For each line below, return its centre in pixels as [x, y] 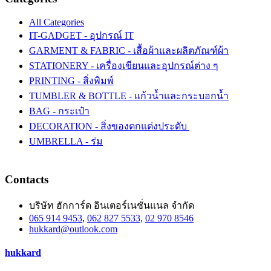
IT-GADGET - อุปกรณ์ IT [81, 35]
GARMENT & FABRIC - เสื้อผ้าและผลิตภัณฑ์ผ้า [129, 50]
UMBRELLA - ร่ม [66, 141]
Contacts [27, 179]
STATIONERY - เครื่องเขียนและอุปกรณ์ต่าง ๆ [124, 65]
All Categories [57, 22]
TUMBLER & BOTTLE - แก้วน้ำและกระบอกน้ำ [129, 96]
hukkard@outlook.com [73, 229]
